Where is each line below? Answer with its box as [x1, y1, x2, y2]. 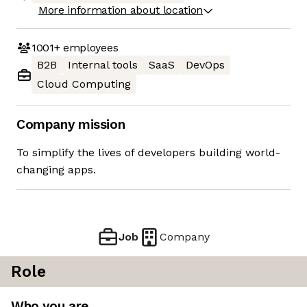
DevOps [186, 58, 225, 72]
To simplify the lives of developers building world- [16, 146, 280, 160]
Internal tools [68, 58, 138, 72]
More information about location [38, 3, 204, 17]
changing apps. [16, 163, 96, 177]
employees [60, 40, 119, 54]
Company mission [16, 116, 125, 133]
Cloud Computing [37, 77, 131, 91]
